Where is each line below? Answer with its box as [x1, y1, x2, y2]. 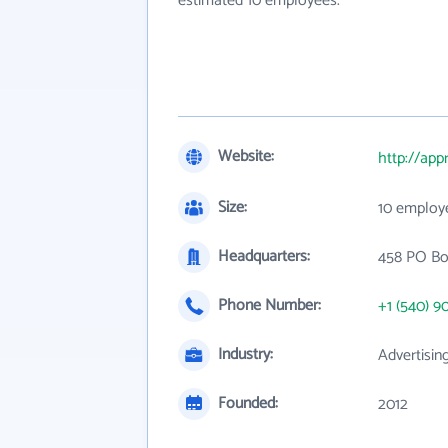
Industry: [218, 341, 273, 368]
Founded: [218, 390, 278, 417]
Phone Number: [218, 292, 321, 319]
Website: [218, 143, 274, 170]
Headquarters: [218, 243, 310, 270]
